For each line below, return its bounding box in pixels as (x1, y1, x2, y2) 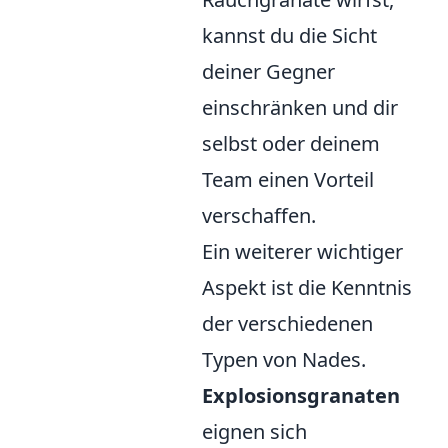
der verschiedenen (202, 310, 373, 338)
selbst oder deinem (202, 130, 380, 158)
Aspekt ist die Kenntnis (202, 274, 412, 302)
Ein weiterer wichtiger (202, 238, 403, 266)
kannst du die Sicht (202, 22, 377, 50)
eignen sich (202, 418, 307, 446)
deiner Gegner (202, 58, 335, 86)
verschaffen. (202, 202, 316, 230)
